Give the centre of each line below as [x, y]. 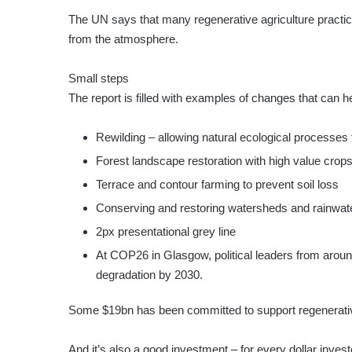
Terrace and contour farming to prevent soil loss [217, 185]
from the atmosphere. [123, 39]
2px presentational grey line [166, 232]
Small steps [99, 79]
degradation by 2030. [149, 275]
